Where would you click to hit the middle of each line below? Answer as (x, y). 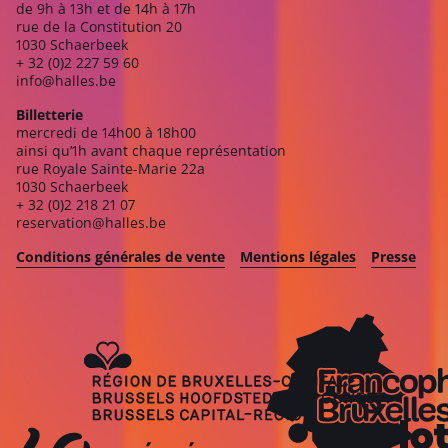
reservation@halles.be (91, 222)
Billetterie (49, 114)
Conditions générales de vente (120, 256)
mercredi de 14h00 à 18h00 (106, 132)
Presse (393, 256)
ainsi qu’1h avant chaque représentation (151, 150)
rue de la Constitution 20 (99, 26)
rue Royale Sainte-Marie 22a (110, 168)
